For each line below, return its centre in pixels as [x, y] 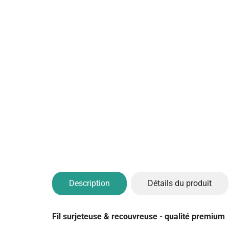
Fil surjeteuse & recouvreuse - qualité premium [139, 217]
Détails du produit [180, 183]
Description [89, 183]
